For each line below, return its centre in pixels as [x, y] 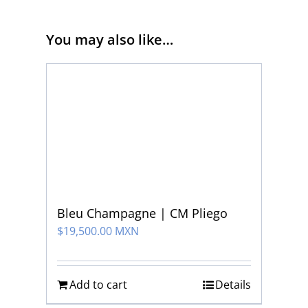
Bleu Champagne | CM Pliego [143, 213]
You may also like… [110, 39]
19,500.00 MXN [101, 231]
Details [233, 285]
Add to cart [99, 285]
